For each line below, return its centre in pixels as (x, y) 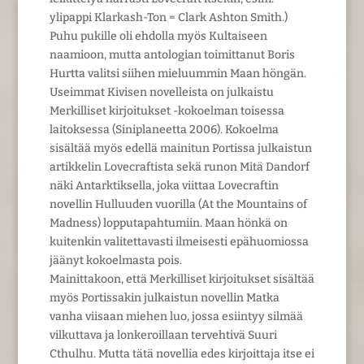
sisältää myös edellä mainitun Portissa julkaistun (180, 148)
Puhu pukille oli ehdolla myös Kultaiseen (158, 36)
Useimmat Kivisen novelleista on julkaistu (161, 92)
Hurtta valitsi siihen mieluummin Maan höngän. (178, 73)
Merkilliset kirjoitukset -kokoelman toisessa (167, 110)
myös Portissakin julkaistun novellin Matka (164, 297)
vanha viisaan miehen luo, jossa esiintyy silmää (176, 316)
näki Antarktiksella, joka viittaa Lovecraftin (164, 185)
